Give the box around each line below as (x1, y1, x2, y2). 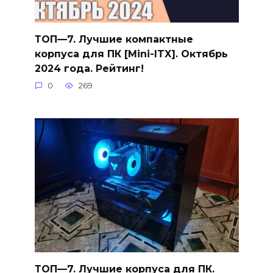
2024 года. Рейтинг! (34, 62, 144, 74)
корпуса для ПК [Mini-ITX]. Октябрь (34, 48, 228, 60)
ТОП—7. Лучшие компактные (34, 33, 193, 45)
